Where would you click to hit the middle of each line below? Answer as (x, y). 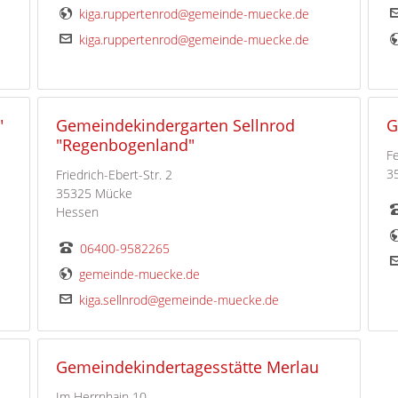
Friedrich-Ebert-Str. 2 (114, 175)
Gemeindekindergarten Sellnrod (175, 125)
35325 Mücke (94, 194)
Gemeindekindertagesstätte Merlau (187, 367)
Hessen (77, 212)
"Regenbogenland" (125, 145)
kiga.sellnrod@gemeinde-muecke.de (179, 300)
